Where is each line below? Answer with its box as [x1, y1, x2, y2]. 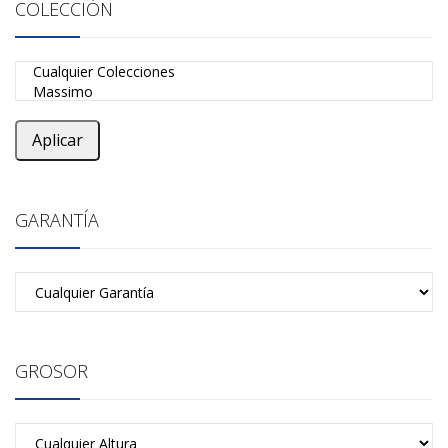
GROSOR [15, 359, 88, 383]
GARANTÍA [15, 208, 99, 232]
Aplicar [32, 129, 83, 151]
